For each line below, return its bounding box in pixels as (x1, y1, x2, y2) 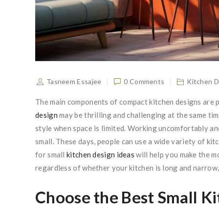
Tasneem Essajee (46, 77, 102, 86)
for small (35, 150, 66, 159)
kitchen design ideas (66, 150, 135, 159)
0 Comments (124, 77, 165, 86)
